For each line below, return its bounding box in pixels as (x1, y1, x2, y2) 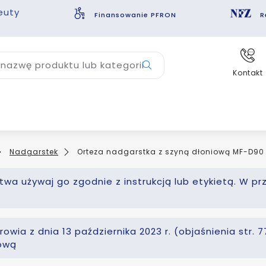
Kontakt (233, 68, 263, 78)
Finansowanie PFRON (94, 9, 176, 20)
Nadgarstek (9, 147, 58, 157)
